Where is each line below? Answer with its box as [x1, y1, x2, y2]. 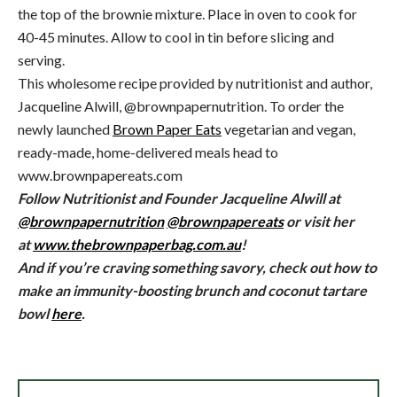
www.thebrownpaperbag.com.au [33, 235, 241, 253]
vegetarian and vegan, [222, 120, 355, 137]
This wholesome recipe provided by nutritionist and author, [18, 74, 372, 91]
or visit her [284, 212, 354, 230]
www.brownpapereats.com [18, 166, 183, 183]
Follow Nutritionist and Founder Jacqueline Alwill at [18, 189, 340, 206]
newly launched [18, 120, 113, 137]
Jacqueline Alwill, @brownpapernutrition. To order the [18, 97, 344, 114]
